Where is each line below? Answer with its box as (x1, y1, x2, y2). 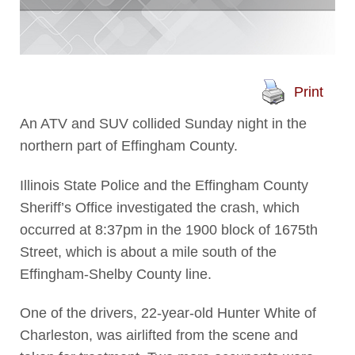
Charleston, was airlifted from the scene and (19, 327, 298, 344)
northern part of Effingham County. (19, 138, 238, 155)
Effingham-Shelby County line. (19, 265, 212, 282)
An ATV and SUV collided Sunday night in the (19, 116, 307, 132)
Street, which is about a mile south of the (19, 243, 277, 260)
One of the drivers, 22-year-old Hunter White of (19, 305, 316, 322)
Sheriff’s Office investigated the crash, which (19, 199, 300, 216)
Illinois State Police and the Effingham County (19, 177, 308, 193)
